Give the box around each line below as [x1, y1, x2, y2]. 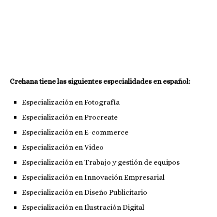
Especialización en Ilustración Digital [22, 202, 144, 212]
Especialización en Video [22, 142, 104, 152]
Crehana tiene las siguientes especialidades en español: [10, 77, 190, 86]
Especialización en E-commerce [22, 127, 128, 137]
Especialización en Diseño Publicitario [22, 187, 147, 197]
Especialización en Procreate [22, 112, 118, 122]
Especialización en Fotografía [22, 97, 120, 107]
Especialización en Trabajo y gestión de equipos [22, 157, 180, 167]
